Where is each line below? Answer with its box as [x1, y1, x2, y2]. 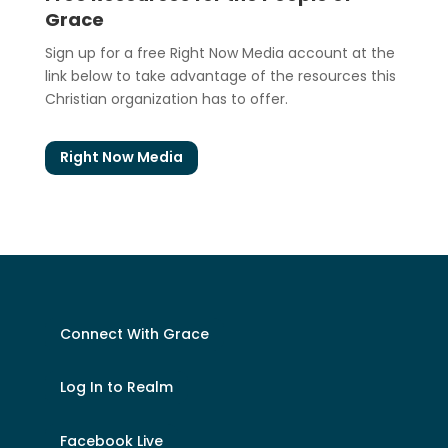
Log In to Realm [59, 377, 173, 398]
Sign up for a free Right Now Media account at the [44, 43, 395, 64]
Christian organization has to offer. [44, 89, 288, 110]
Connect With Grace [59, 323, 209, 344]
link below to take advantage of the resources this [44, 66, 396, 87]
